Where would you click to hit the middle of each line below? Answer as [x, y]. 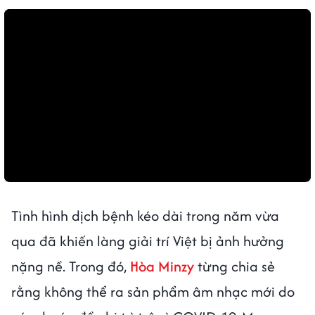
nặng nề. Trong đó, [71, 266]
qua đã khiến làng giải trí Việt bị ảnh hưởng [148, 240]
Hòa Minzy [162, 266]
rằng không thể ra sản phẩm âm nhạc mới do [153, 291]
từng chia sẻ [234, 266]
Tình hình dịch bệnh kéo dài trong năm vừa [145, 215]
